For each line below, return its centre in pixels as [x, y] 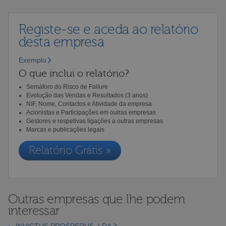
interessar [34, 211]
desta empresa [61, 42]
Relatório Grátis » [70, 150]
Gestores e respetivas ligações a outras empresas [94, 121]
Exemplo [32, 60]
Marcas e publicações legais [65, 129]
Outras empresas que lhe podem [96, 199]
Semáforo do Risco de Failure [67, 87]
